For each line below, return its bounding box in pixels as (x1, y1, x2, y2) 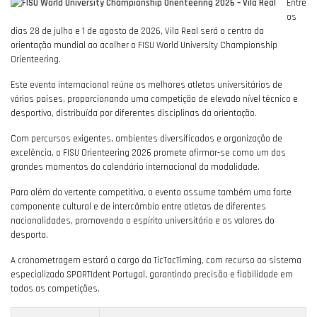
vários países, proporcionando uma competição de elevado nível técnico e (11, 93, 298, 105)
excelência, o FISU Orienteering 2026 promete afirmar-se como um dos (11, 147, 286, 159)
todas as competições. (11, 283, 100, 295)
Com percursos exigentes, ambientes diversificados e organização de (11, 133, 282, 145)
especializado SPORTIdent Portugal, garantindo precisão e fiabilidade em (11, 269, 293, 281)
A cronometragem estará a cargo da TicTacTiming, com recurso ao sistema (11, 255, 301, 267)
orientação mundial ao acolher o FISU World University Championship (11, 40, 277, 52)
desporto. (11, 229, 48, 241)
